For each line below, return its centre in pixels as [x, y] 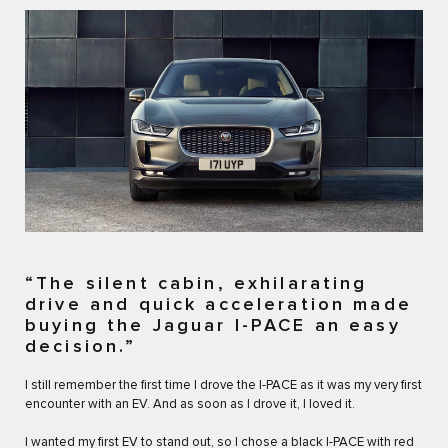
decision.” [81, 347]
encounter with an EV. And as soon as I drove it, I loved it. [190, 405]
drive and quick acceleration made [218, 305]
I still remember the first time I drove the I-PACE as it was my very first [223, 386]
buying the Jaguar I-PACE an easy [213, 326]
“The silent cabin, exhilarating [196, 284]
